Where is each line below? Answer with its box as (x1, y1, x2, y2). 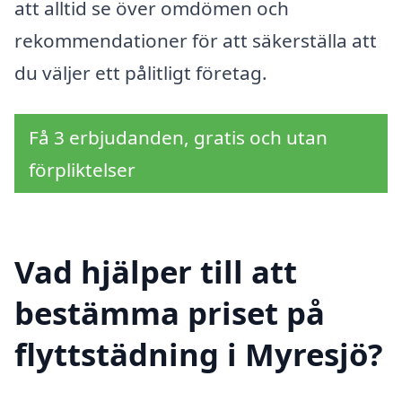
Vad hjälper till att (14, 249, 297, 293)
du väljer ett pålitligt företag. (14, 60, 267, 86)
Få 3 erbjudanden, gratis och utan (29, 124, 328, 150)
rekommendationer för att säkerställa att (14, 28, 377, 54)
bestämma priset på (14, 291, 325, 334)
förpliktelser (29, 156, 135, 182)
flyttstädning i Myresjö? (14, 332, 383, 375)
